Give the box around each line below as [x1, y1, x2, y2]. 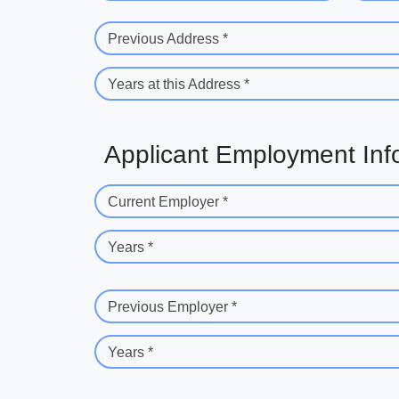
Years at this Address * [108, 77, 249, 93]
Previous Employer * [108, 299, 237, 315]
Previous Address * [108, 31, 228, 47]
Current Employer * [108, 194, 228, 210]
